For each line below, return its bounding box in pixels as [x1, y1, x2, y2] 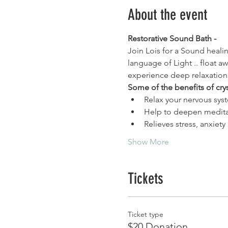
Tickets [127, 169, 163, 188]
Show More [127, 136, 169, 147]
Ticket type [127, 209, 163, 219]
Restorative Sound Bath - [127, 33, 218, 43]
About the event [127, 5, 207, 24]
